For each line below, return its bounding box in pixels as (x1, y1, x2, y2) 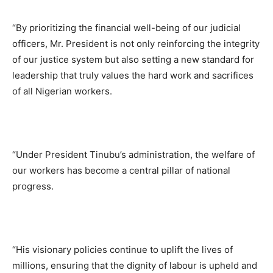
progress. (12, 180, 54, 192)
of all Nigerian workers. (12, 85, 112, 97)
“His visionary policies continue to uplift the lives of (12, 243, 233, 255)
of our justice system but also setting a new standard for (12, 53, 254, 65)
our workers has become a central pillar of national (12, 164, 230, 176)
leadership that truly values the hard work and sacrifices (12, 69, 253, 81)
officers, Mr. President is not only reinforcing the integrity (12, 37, 260, 49)
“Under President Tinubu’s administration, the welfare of (12, 148, 255, 160)
